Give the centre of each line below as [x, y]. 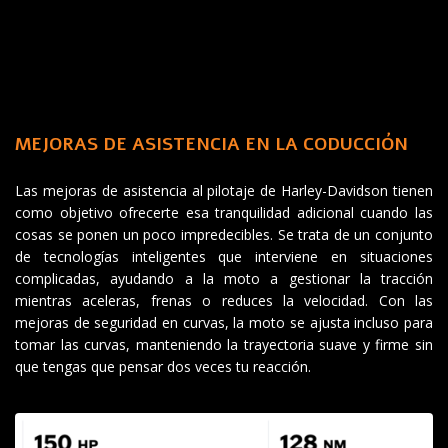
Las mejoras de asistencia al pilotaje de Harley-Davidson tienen [224, 191]
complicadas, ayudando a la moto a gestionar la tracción [224, 279]
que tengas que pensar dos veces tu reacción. [163, 367]
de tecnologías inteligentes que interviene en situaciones [224, 257]
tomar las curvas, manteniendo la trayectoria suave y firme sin [224, 345]
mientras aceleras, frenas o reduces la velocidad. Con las [224, 301]
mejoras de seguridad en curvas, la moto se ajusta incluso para [224, 323]
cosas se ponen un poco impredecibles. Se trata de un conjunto [224, 235]
